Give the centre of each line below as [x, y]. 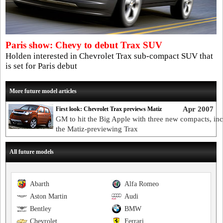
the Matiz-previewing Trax [97, 129]
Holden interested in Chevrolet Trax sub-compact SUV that [109, 56]
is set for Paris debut [41, 66]
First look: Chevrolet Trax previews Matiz [109, 109]
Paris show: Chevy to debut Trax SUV [84, 45]
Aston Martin [49, 196]
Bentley [41, 209]
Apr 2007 [198, 109]
